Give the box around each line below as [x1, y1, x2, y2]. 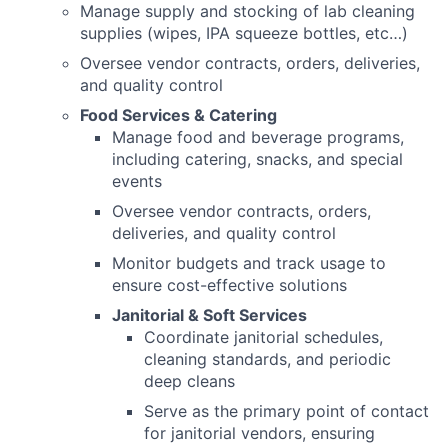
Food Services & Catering [80, 105, 277, 126]
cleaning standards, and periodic [144, 349, 391, 370]
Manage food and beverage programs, [112, 127, 404, 148]
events [112, 171, 162, 192]
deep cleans [144, 371, 235, 392]
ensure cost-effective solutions [112, 275, 347, 296]
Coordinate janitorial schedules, [144, 327, 383, 348]
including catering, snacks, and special [112, 149, 403, 170]
